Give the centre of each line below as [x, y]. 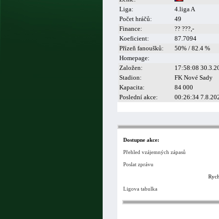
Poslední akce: [139, 97]
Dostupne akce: [141, 140]
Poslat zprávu [138, 164]
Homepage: [134, 58]
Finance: [131, 29]
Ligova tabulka [140, 189]
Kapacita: [132, 87]
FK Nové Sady [194, 77]
